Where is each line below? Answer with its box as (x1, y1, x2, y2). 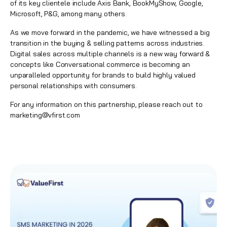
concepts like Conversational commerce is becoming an (10, 60, 190, 69)
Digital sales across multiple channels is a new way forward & (10, 49, 210, 58)
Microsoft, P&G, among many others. (10, 9, 127, 18)
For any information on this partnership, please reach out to (10, 100, 203, 109)
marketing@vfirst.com (10, 110, 80, 120)
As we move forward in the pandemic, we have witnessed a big (10, 28, 210, 37)
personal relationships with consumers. (10, 81, 137, 90)
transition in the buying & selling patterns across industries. (10, 39, 205, 48)
